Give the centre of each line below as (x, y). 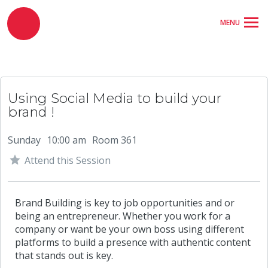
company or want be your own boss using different (130, 229)
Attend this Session (68, 160)
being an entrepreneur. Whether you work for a (123, 216)
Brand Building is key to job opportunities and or (125, 203)
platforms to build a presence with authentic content (133, 243)
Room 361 (115, 140)
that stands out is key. (64, 256)
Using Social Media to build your (115, 98)
